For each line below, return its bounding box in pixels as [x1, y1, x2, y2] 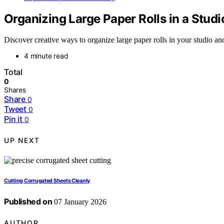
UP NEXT [4, 135, 40, 144]
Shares [4, 85, 26, 94]
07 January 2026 [52, 197, 107, 206]
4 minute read [24, 51, 68, 60]
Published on [4, 196, 52, 207]
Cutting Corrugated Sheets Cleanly [4, 177, 90, 184]
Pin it [4, 114, 22, 124]
